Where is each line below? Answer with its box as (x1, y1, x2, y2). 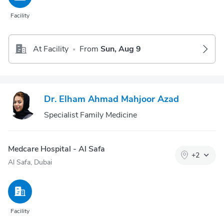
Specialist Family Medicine (44, 109, 137, 120)
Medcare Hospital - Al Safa (8, 143, 105, 154)
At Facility (33, 43, 68, 54)
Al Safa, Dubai (8, 157, 52, 167)
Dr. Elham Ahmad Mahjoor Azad (44, 93, 179, 105)
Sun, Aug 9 (100, 43, 141, 54)
